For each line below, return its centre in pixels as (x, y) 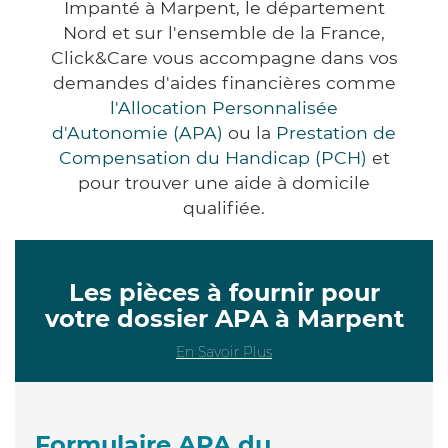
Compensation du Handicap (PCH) (212, 157)
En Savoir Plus (224, 351)
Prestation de (336, 132)
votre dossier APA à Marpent (224, 318)
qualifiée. (224, 207)
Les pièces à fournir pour (224, 292)
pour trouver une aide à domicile (224, 182)
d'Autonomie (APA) (137, 132)
